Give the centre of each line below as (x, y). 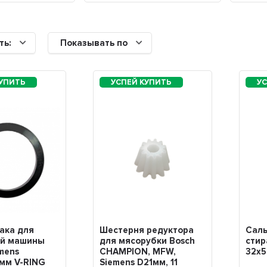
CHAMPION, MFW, (138, 251)
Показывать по (94, 43)
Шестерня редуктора (147, 230)
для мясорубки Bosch (148, 240)
